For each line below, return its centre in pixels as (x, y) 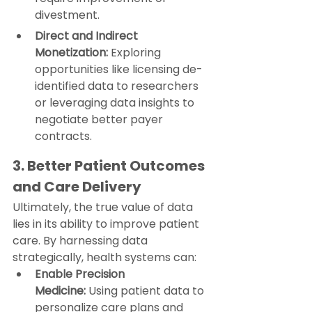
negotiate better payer (100, 120)
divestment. (67, 15)
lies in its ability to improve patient (107, 224)
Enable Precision (81, 274)
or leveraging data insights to (116, 103)
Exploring (136, 53)
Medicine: (60, 291)
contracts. (63, 136)
